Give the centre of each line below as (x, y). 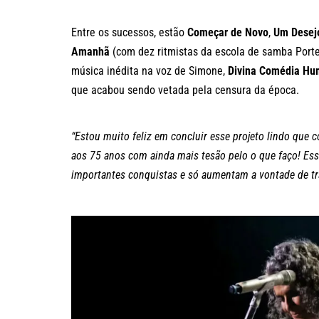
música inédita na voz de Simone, (150, 70)
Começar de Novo (228, 32)
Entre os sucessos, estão (129, 32)
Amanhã (90, 51)
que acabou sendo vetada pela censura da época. (187, 90)
